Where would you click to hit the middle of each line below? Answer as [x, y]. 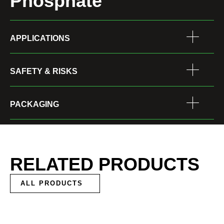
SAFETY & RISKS [44, 71]
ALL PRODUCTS [52, 183]
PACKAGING [34, 104]
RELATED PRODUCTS [105, 164]
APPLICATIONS [40, 38]
